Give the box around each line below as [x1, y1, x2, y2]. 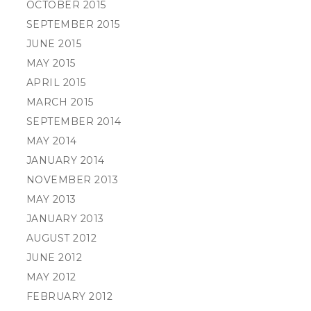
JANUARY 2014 [26, 154, 105, 167]
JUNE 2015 [26, 37, 82, 50]
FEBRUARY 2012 [26, 290, 113, 303]
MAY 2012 [26, 271, 76, 283]
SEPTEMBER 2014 [26, 115, 121, 128]
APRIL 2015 [26, 76, 86, 89]
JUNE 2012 [26, 251, 83, 264]
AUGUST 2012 [26, 232, 97, 244]
